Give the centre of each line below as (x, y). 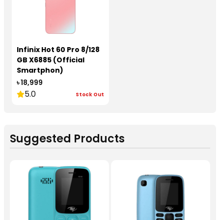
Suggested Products (67, 139)
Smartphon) (40, 70)
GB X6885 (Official (51, 60)
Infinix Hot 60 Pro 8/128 (58, 50)
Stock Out (90, 94)
